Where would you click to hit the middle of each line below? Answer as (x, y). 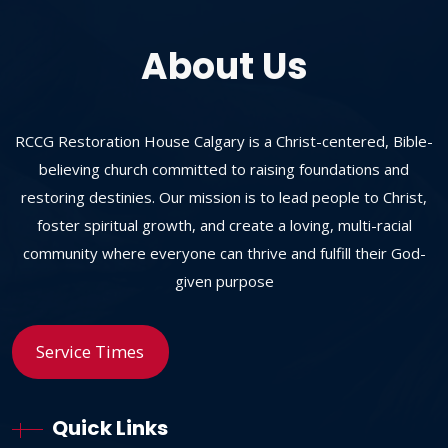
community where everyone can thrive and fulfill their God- (224, 252)
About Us (224, 66)
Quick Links (110, 428)
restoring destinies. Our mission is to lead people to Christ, (224, 196)
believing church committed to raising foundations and (224, 168)
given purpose (224, 280)
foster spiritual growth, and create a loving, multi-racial (224, 224)
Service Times (90, 351)
